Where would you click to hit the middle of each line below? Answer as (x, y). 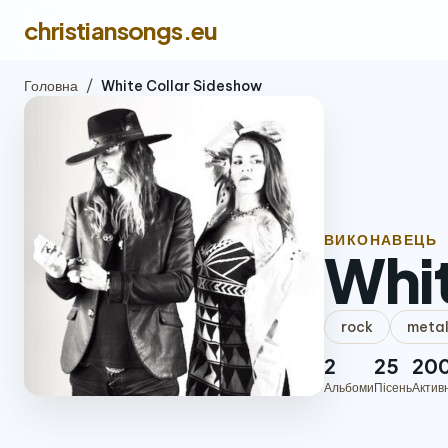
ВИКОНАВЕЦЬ (380, 240)
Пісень (393, 387)
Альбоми (349, 387)
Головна (51, 86)
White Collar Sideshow (181, 86)
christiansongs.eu (121, 30)
